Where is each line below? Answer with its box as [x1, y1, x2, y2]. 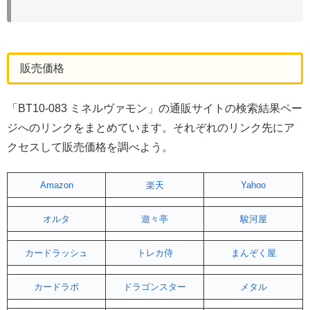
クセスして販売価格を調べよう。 [7, 140, 173, 153]
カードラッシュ [25, 247, 88, 258]
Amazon [39, 179, 73, 190]
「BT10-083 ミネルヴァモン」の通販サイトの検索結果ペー [7, 102, 302, 114]
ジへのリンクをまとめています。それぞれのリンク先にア [7, 121, 295, 134]
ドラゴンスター [123, 281, 186, 292]
